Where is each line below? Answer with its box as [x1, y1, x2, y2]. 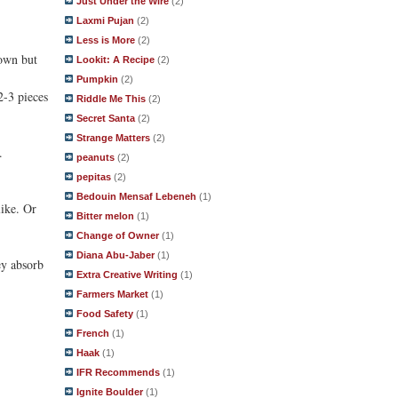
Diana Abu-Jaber [76, 250, 155, 260]
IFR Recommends [76, 367, 160, 378]
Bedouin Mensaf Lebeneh [76, 191, 196, 202]
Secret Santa [76, 113, 135, 123]
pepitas [76, 171, 111, 182]
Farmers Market [76, 289, 148, 299]
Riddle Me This [76, 93, 146, 104]
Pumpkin [76, 74, 118, 84]
